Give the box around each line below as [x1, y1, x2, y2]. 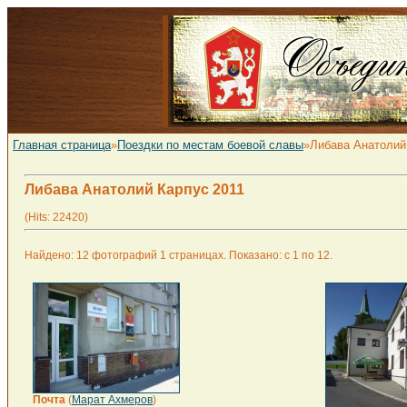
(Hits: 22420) [25, 211, 88, 223]
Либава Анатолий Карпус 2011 [25, 182, 244, 197]
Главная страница [13, 138, 111, 152]
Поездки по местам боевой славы [117, 138, 303, 152]
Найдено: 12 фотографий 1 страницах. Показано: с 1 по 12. [25, 249, 333, 262]
